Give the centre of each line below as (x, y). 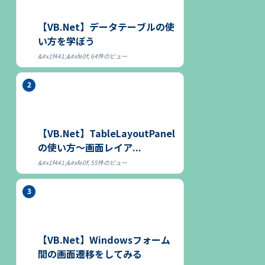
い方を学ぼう (66, 41)
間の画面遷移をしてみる (90, 253)
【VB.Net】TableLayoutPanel (106, 133)
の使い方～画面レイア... (90, 147)
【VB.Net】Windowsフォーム (104, 239)
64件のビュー (109, 56)
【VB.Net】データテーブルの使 (106, 26)
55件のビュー (109, 162)
